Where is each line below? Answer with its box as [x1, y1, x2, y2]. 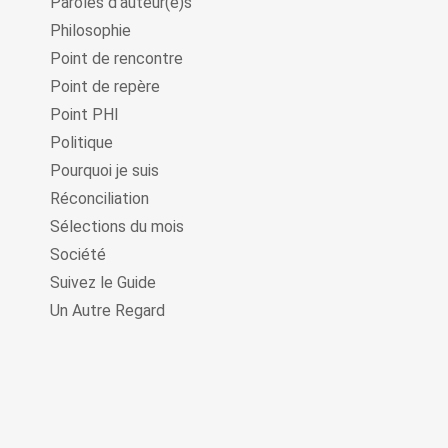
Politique [50, 133, 113, 152]
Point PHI [50, 105, 119, 124]
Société [50, 245, 106, 264]
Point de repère [50, 77, 160, 96]
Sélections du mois [50, 217, 184, 236]
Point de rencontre [50, 49, 183, 68]
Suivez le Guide [50, 273, 156, 292]
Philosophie [50, 21, 131, 40]
